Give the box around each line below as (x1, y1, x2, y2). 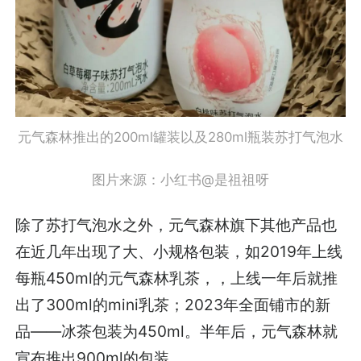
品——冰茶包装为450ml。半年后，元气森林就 (15, 322, 338, 342)
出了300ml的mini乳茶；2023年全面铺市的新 (15, 295, 331, 315)
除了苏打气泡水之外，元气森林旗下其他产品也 (15, 215, 338, 235)
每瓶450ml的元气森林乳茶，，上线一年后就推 (15, 268, 338, 288)
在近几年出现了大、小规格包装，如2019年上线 (15, 242, 343, 262)
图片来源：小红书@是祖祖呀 (92, 171, 269, 188)
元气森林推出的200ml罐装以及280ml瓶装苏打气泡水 (18, 129, 343, 146)
